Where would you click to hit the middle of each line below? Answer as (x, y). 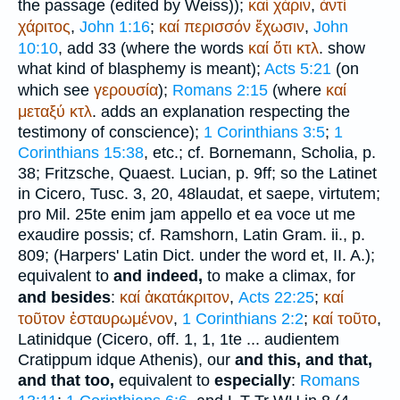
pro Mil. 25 (55, 214)
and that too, (66, 380)
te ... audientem (284, 339)
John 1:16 (115, 26)
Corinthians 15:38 (81, 152)
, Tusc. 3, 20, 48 (138, 193)
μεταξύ (42, 111)
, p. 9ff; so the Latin (295, 173)
